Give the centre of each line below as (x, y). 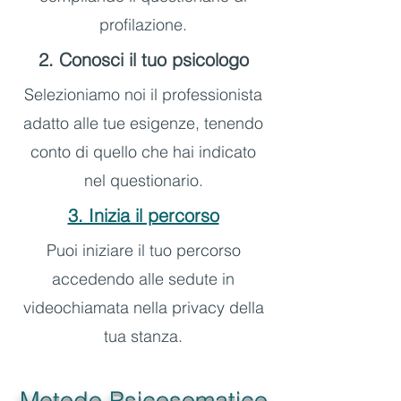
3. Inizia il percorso (143, 215)
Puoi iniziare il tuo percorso (143, 250)
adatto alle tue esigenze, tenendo (143, 123)
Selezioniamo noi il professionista (143, 94)
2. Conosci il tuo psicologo (143, 60)
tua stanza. (143, 336)
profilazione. (143, 25)
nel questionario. (143, 180)
